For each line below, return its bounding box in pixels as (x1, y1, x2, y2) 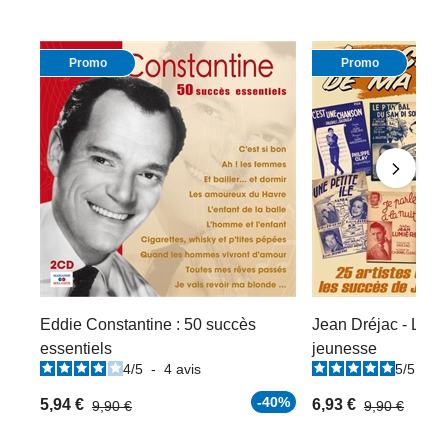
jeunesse (312, 340, 377, 358)
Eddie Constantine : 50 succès (40, 316, 256, 334)
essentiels (40, 340, 112, 358)
